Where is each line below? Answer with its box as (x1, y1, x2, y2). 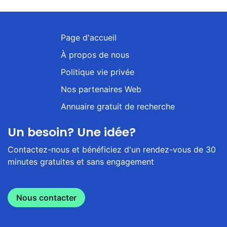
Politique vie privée (60, 66, 134, 77)
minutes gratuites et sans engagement (8, 156, 154, 167)
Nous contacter (16, 192, 77, 203)
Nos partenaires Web (60, 84, 141, 94)
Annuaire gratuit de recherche (60, 101, 175, 111)
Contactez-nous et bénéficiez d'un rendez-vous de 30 (8, 144, 216, 155)
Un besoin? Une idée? (8, 123, 136, 140)
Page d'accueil (60, 32, 117, 43)
